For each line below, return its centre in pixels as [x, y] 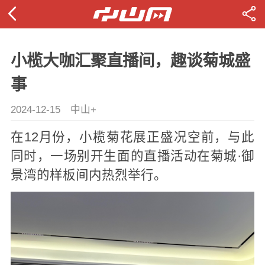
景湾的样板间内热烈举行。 [88, 175]
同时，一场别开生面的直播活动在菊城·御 [132, 156]
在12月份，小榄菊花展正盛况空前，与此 [132, 138]
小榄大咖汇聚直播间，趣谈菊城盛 [130, 61]
